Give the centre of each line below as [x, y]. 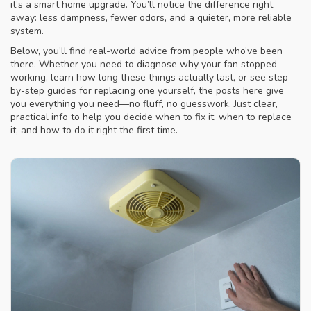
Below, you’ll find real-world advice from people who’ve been [146, 51]
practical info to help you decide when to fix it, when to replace [151, 117]
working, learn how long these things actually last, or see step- [151, 77]
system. [27, 31]
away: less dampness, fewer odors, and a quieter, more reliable [151, 18]
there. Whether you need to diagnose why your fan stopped [144, 64]
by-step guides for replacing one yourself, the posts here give [147, 91]
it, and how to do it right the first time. [94, 130]
